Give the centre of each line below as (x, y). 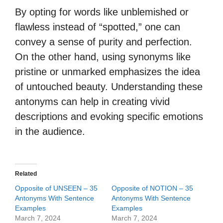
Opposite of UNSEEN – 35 (56, 188)
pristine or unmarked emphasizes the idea (108, 72)
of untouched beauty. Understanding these (109, 87)
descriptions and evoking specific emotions (109, 116)
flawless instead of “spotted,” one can (98, 27)
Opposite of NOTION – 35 (152, 188)
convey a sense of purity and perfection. (104, 42)
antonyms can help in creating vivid (92, 102)
